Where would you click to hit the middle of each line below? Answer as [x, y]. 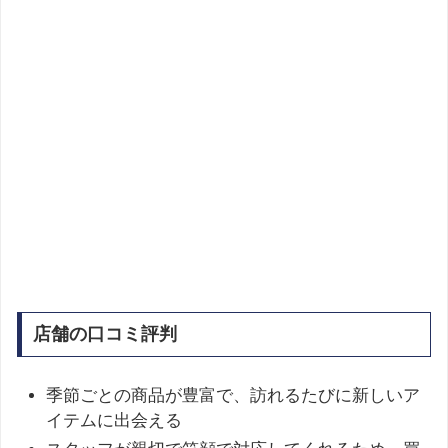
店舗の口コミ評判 [104, 334]
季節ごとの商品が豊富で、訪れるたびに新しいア [233, 396]
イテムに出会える [114, 421]
